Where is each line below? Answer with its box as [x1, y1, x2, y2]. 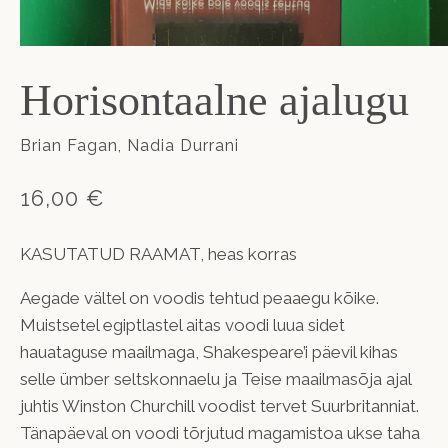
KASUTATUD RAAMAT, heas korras [20, 243, 297, 264]
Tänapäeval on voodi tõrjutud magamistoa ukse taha [20, 422, 420, 443]
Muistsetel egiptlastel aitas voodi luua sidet [20, 314, 345, 335]
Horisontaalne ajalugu [20, 76, 409, 126]
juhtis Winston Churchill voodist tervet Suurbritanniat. [20, 395, 419, 416]
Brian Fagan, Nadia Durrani [20, 135, 239, 155]
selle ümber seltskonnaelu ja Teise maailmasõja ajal [20, 368, 411, 389]
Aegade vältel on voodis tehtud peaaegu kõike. [20, 287, 379, 308]
